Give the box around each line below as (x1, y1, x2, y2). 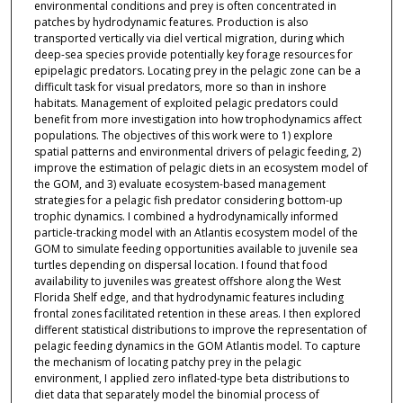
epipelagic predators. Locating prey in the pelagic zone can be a (33, 62, 361, 78)
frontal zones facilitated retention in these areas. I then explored (33, 305, 361, 321)
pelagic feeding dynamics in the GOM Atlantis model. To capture (33, 337, 361, 354)
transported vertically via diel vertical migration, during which (33, 30, 345, 46)
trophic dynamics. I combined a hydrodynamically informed (33, 208, 338, 224)
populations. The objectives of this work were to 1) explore (33, 127, 333, 143)
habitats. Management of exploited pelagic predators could (33, 94, 338, 111)
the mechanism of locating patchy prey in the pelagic (33, 354, 301, 370)
